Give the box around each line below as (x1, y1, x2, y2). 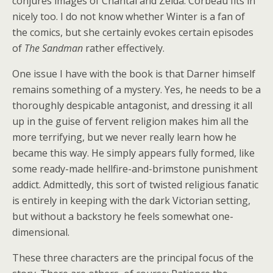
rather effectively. (83, 41, 165, 55)
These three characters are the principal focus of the (12, 251, 253, 265)
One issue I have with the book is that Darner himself (12, 67, 255, 81)
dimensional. (12, 225, 69, 239)
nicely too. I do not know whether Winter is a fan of (12, 10, 245, 24)
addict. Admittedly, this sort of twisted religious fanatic (12, 178, 258, 192)
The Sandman (24, 41, 83, 55)
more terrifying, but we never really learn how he (12, 130, 236, 144)
